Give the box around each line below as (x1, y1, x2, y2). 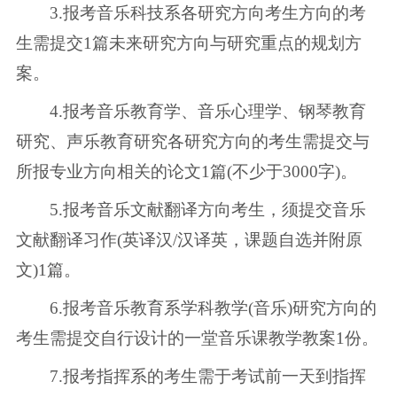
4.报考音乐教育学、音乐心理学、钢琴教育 (15, 102, 366, 121)
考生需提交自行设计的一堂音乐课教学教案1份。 (15, 328, 378, 347)
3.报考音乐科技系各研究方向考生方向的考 (15, 4, 366, 23)
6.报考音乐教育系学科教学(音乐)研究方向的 (15, 298, 377, 317)
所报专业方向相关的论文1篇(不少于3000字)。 (15, 162, 357, 182)
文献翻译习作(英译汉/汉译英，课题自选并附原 (15, 230, 362, 249)
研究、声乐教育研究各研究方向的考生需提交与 (15, 132, 370, 152)
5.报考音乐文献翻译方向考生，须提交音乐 (15, 199, 366, 219)
